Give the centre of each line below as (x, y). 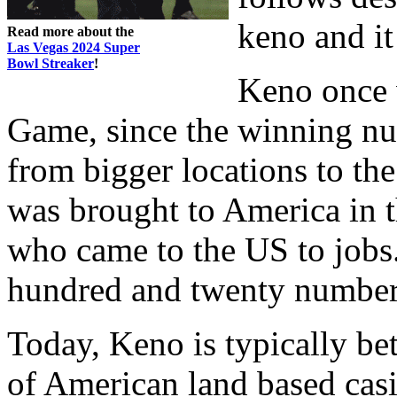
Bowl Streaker (51, 63)
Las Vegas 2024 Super (74, 47)
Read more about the (70, 31)
